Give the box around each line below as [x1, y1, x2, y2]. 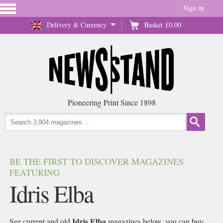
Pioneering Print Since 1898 [67, 97, 156, 108]
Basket [144, 20, 163, 29]
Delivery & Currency [47, 20, 107, 29]
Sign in [183, 3, 204, 12]
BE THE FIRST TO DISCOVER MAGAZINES [9, 155, 184, 167]
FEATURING [9, 166, 60, 178]
